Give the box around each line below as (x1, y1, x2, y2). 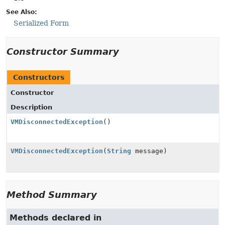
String (107, 147, 131, 155)
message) (131, 147, 167, 155)
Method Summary (7, 189, 97, 200)
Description (11, 103, 52, 111)
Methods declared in (10, 213, 101, 222)
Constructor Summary (7, 46, 119, 57)
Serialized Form (14, 19, 69, 27)
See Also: (6, 9, 37, 16)
